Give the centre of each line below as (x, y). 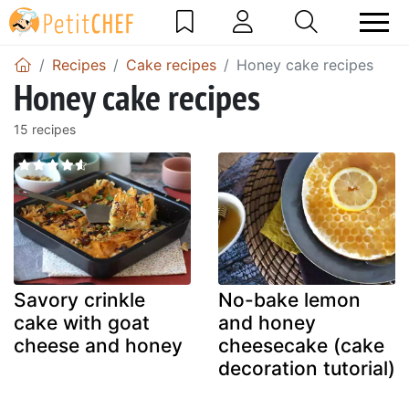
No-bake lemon (289, 300)
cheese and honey (98, 346)
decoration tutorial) (307, 369)
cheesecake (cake (301, 346)
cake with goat (82, 323)
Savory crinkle (79, 300)
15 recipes (45, 129)
